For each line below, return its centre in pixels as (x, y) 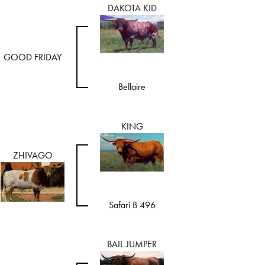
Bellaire (132, 87)
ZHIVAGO (33, 156)
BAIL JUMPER (132, 244)
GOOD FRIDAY (33, 57)
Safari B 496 (132, 205)
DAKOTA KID (132, 8)
